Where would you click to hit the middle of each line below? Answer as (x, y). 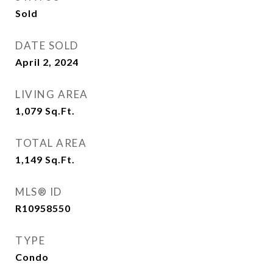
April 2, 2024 (47, 62)
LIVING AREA (52, 94)
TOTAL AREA (51, 143)
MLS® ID (39, 192)
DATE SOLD (47, 45)
